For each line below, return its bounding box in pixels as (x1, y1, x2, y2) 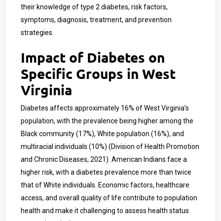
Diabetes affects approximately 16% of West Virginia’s (21, 104, 189, 112)
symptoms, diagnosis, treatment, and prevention (21, 16, 172, 24)
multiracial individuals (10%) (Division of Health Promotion (21, 143, 199, 150)
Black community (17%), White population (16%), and (21, 130, 184, 138)
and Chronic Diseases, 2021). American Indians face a (21, 155, 187, 163)
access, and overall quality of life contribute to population (21, 194, 197, 202)
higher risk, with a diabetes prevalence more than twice (21, 168, 191, 176)
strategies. (21, 29, 54, 37)
